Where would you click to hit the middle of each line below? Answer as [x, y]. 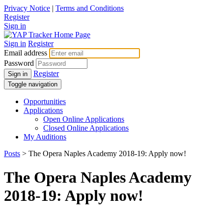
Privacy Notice [27, 8]
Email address [26, 53]
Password [19, 63]
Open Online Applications [84, 119]
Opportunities [45, 101]
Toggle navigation [33, 84]
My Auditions [45, 137]
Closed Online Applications [86, 128]
